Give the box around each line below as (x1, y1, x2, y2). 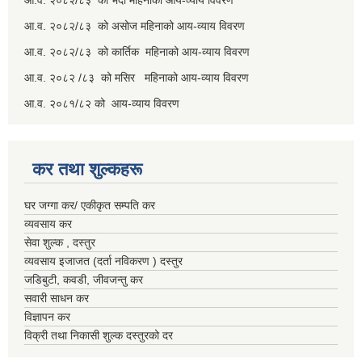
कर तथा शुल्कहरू (32, 159, 142, 180)
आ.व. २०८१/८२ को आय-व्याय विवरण (24, 97, 183, 111)
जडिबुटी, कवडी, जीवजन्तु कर (24, 273, 143, 287)
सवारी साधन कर (24, 292, 89, 305)
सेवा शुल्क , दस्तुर (24, 236, 95, 250)
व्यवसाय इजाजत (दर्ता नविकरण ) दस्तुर (24, 255, 183, 268)
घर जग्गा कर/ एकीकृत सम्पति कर (24, 199, 155, 213)
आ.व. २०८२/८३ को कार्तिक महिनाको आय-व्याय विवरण (24, 45, 253, 59)
